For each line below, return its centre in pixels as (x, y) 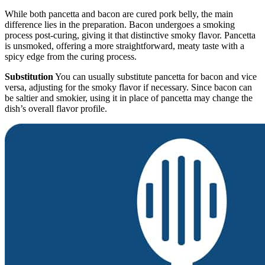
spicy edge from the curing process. (71, 56)
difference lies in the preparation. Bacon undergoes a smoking (120, 24)
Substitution (29, 76)
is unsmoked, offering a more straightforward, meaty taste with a (125, 46)
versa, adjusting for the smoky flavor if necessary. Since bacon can (128, 87)
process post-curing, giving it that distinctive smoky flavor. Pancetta (130, 35)
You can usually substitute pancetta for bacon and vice (155, 76)
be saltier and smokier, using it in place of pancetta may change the (129, 98)
